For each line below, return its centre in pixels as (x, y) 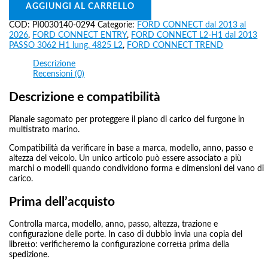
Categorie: (118, 25)
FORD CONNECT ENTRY (80, 36)
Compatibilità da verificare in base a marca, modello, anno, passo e (131, 148)
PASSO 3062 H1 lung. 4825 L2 (66, 46)
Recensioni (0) (59, 74)
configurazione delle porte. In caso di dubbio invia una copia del (126, 234)
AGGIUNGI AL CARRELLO (80, 7)
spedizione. (29, 255)
